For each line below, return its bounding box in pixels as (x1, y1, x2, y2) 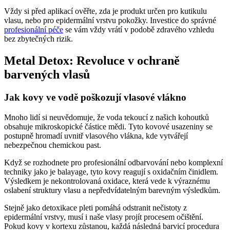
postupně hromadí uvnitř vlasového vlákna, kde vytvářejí (4, 131, 188, 140)
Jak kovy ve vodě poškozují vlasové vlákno (4, 91, 186, 103)
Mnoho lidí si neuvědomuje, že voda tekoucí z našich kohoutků (4, 112, 209, 122)
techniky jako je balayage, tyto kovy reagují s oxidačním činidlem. (4, 167, 218, 176)
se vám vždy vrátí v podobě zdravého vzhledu (63, 25, 214, 34)
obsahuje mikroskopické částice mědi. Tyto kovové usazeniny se (4, 122, 213, 131)
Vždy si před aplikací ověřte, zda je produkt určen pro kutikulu (4, 7, 207, 16)
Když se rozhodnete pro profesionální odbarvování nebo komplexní (4, 158, 223, 167)
